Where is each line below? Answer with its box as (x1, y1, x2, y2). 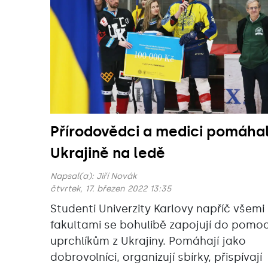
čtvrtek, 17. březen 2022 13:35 (50, 184, 172, 194)
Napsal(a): (50, 171, 96, 182)
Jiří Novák (96, 171, 136, 182)
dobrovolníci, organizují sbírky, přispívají (50, 251, 262, 264)
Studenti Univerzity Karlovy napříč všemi (50, 202, 264, 216)
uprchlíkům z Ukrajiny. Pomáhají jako (50, 234, 246, 248)
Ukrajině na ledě (50, 144, 165, 162)
